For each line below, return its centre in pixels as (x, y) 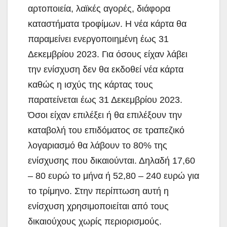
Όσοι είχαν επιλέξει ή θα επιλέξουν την (105, 115)
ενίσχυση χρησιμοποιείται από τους (98, 206)
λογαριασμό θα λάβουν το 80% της (98, 146)
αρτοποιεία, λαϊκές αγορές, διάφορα (99, 9)
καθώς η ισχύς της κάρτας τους (90, 85)
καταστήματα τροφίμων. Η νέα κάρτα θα (107, 24)
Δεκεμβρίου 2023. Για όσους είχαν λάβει (108, 54)
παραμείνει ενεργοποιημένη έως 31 (98, 39)
